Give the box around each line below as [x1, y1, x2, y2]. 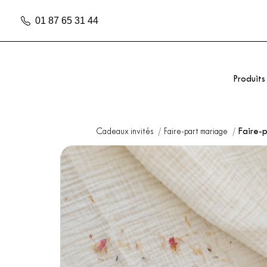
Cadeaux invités [95, 128, 155, 136]
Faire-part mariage [163, 128, 229, 136]
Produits [233, 76, 265, 83]
